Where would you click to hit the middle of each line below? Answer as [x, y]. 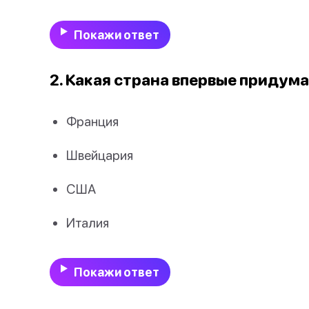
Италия [88, 223]
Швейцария [100, 154]
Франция [92, 121]
